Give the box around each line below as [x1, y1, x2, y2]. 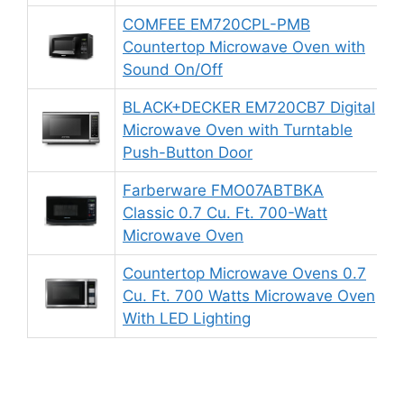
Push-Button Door [123, 142, 252, 161]
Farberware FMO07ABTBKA [123, 180, 324, 199]
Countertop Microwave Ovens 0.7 [123, 263, 366, 282]
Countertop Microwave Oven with [123, 37, 365, 56]
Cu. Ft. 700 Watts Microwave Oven [123, 286, 375, 305]
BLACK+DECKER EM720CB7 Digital [123, 97, 375, 116]
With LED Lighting [123, 308, 251, 327]
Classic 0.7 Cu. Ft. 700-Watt [123, 203, 327, 222]
